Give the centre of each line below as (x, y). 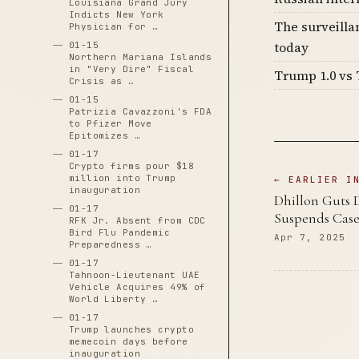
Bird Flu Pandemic (119, 232)
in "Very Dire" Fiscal (131, 69)
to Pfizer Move (110, 123)
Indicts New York (116, 14)
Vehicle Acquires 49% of (137, 287)
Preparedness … (110, 244)
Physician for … (113, 26)
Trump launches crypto (131, 329)
